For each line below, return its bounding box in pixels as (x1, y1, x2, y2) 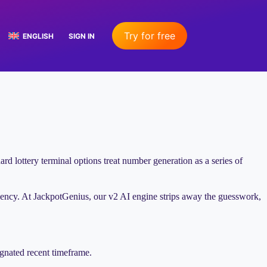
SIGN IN (69, 31, 95, 41)
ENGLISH (23, 31, 54, 41)
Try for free (123, 30, 175, 42)
